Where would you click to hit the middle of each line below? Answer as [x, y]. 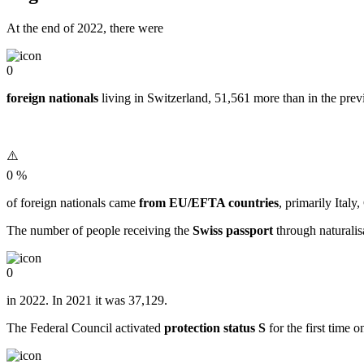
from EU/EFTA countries [209, 202]
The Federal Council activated [85, 327]
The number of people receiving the [100, 230]
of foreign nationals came [73, 202]
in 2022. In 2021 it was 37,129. [87, 300]
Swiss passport [233, 230]
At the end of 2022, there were [85, 28]
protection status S [215, 327]
